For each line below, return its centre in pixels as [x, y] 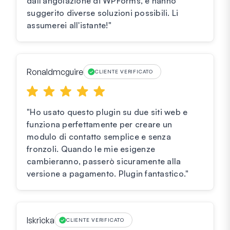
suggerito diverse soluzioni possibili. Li [103, 13]
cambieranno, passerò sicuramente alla [104, 161]
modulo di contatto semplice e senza [99, 137]
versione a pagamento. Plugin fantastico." [108, 174]
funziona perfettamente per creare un [99, 124]
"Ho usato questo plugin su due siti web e [107, 112]
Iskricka [41, 220]
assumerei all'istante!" [69, 25]
